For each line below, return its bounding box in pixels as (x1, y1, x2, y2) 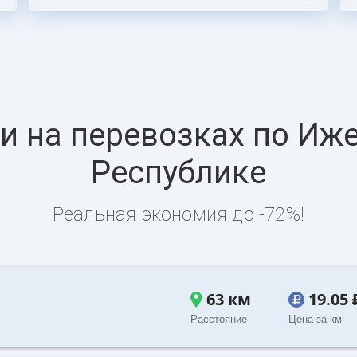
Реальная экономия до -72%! (52, 203, 305, 226)
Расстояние (190, 313, 248, 325)
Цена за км (288, 313, 342, 325)
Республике (91, 154, 266, 191)
